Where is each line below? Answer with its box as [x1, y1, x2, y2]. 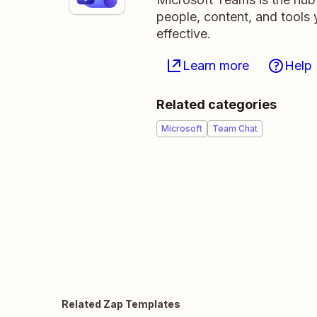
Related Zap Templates [62, 298, 180, 310]
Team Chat [212, 123, 258, 134]
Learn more [183, 58, 249, 73]
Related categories [156, 97, 277, 112]
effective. [156, 26, 211, 41]
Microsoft [161, 123, 202, 134]
